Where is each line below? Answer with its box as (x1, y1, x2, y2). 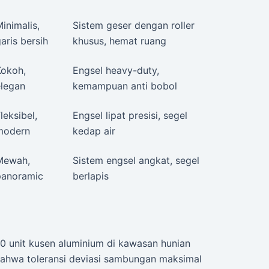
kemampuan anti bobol (73, 79, 177, 92)
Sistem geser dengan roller (73, 19, 195, 31)
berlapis (73, 169, 109, 182)
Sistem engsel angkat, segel (73, 154, 199, 166)
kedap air (73, 124, 115, 137)
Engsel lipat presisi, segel (73, 109, 187, 121)
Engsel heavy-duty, (73, 64, 159, 76)
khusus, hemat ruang (73, 34, 166, 47)
